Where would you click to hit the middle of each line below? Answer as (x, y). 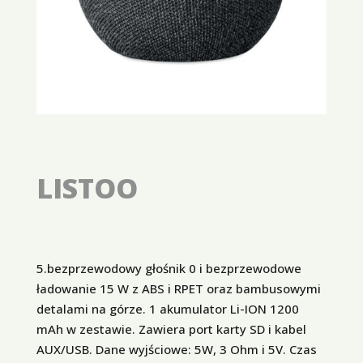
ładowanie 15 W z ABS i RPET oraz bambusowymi (178, 289)
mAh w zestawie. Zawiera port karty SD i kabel (171, 329)
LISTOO (87, 188)
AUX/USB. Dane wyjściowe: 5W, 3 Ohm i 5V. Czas (176, 350)
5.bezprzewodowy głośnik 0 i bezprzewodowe (169, 269)
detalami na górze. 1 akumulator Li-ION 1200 (167, 309)
